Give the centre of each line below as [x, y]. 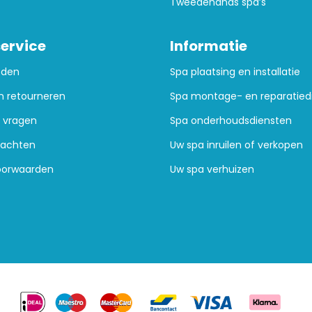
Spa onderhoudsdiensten [231, 121]
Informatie [208, 46]
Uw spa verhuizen [212, 170]
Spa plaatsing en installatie [235, 72]
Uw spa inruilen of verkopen [236, 145]
